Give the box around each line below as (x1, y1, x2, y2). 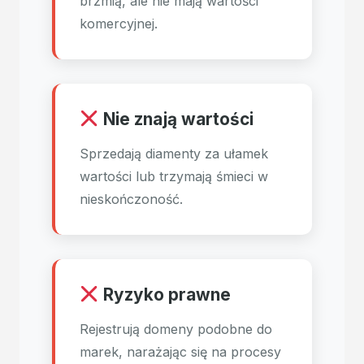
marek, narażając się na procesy (80, 344, 281, 360)
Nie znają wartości (98, 109, 253, 129)
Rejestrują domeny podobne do (80, 321, 272, 337)
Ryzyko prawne (98, 284, 231, 305)
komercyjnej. (80, 15, 158, 32)
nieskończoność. (80, 191, 183, 207)
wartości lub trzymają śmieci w (80, 168, 268, 184)
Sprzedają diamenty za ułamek (80, 145, 268, 162)
